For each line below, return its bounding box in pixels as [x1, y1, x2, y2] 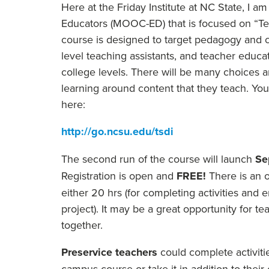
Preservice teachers [61, 244, 157, 260]
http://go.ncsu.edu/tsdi [61, 124, 174, 139]
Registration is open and [61, 168, 177, 183]
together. [61, 217, 103, 232]
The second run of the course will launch [61, 151, 255, 166]
